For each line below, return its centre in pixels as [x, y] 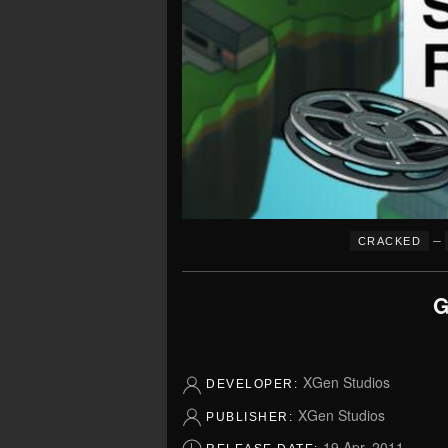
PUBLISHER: [252, 416]
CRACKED [389, 241]
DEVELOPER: [254, 384]
